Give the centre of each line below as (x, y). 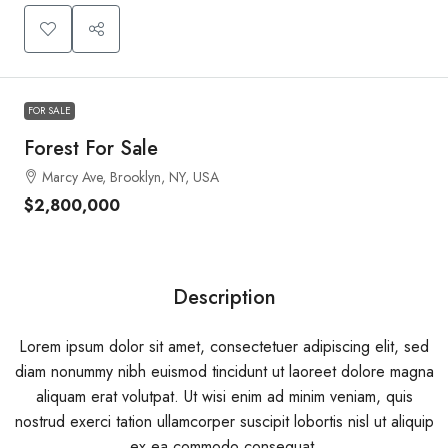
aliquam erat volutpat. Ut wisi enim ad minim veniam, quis (224, 396)
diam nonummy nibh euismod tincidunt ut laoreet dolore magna (224, 371)
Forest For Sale (91, 148)
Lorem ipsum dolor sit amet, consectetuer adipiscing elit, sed (224, 346)
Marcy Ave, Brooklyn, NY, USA (130, 176)
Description (224, 297)
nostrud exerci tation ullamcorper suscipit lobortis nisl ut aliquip (224, 421)
